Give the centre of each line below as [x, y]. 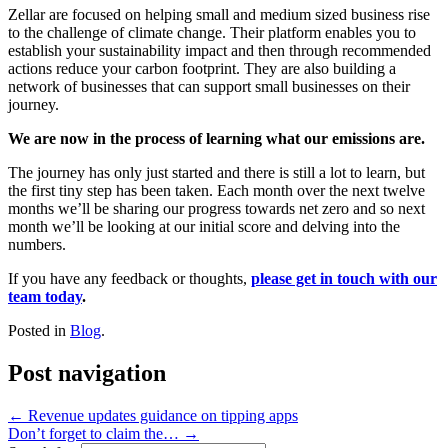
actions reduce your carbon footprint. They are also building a [202, 68]
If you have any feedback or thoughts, [129, 278]
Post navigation [87, 372]
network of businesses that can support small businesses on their [209, 86]
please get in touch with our [344, 278]
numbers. [37, 244]
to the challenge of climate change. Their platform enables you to [212, 32]
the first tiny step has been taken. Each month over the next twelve [216, 190]
